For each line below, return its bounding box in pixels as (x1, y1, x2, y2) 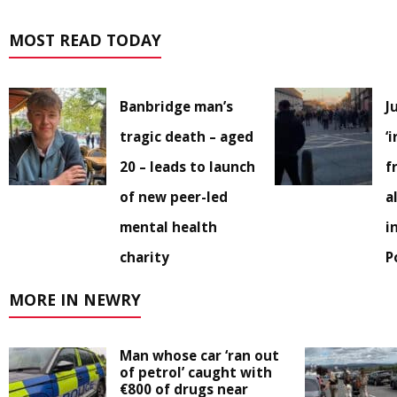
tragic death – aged (120, 128, 253, 146)
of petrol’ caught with (120, 363, 272, 382)
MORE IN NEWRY (9, 289, 141, 311)
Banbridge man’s (120, 97, 233, 116)
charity (120, 248, 169, 267)
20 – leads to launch (120, 158, 255, 176)
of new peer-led (120, 188, 228, 206)
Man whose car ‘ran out (120, 346, 279, 365)
